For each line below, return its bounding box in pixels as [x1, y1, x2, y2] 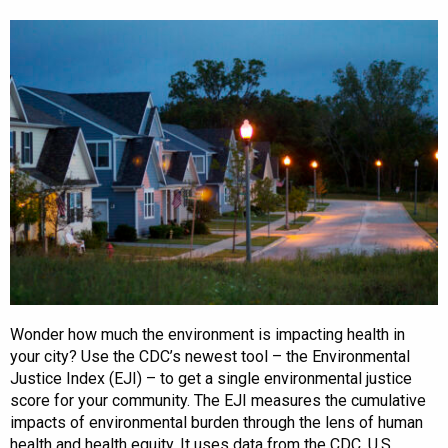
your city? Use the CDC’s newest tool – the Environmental [10, 347, 410, 367]
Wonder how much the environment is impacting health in [10, 325, 405, 345]
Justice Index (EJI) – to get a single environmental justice [10, 369, 412, 389]
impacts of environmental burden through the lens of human [10, 413, 423, 433]
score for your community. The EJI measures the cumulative [10, 391, 426, 411]
